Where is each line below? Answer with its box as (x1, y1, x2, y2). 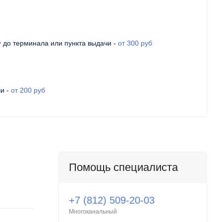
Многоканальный (69, 208, 117, 215)
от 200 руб (10, 86, 45, 94)
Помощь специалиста (69, 161, 178, 173)
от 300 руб (117, 39, 152, 47)
